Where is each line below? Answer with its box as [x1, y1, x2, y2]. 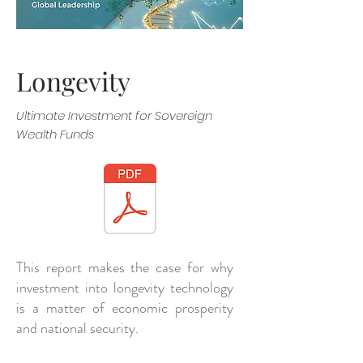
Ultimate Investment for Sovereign [16, 107, 212, 124]
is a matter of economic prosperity [16, 297, 233, 318]
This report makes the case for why [16, 257, 233, 278]
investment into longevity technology [16, 277, 233, 298]
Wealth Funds [16, 126, 94, 143]
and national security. [16, 318, 139, 339]
